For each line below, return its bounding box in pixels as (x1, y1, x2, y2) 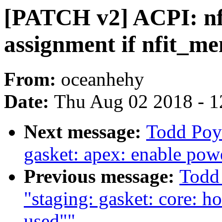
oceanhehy (61, 68, 144, 90)
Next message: (24, 121, 146, 143)
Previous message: (24, 166, 179, 187)
